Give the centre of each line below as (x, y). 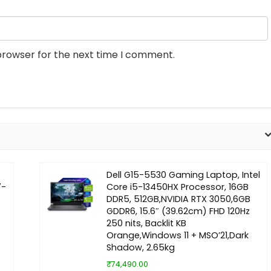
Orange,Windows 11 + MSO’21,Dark (177, 235)
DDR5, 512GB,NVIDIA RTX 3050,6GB (178, 199)
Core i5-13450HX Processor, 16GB (177, 187)
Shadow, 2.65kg (140, 247)
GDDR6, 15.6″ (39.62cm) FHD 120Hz (178, 211)
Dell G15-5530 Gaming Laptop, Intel (183, 175)
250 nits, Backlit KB (146, 223)
